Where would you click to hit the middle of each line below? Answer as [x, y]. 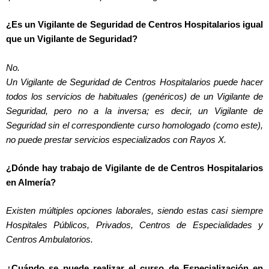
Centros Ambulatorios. [50, 240]
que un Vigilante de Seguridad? [72, 39]
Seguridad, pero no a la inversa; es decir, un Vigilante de [134, 111]
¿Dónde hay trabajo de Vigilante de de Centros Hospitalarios [134, 168]
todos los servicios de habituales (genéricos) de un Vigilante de [134, 96]
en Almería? [31, 182]
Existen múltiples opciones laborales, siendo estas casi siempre [134, 211]
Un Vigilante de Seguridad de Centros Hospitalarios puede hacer [134, 82]
